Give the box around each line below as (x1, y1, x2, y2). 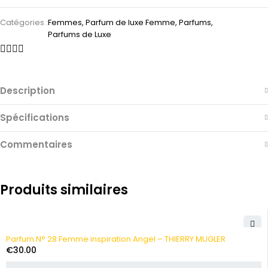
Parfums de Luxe (48, 29, 111, 40)
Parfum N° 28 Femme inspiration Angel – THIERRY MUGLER (6, 233, 226, 245)
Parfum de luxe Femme (86, 17, 175, 28)
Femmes (48, 17, 82, 28)
